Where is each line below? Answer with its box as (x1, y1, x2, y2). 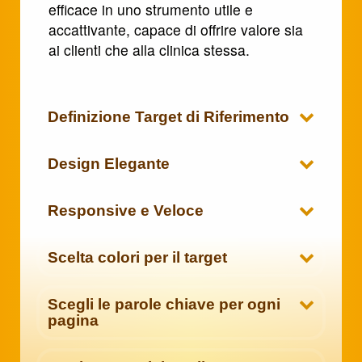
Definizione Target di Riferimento (48, 108, 289, 126)
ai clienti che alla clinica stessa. (48, 40, 250, 61)
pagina (48, 312, 99, 330)
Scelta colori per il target (48, 249, 227, 267)
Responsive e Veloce (48, 202, 204, 220)
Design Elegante (48, 155, 170, 173)
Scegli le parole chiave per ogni (48, 296, 280, 314)
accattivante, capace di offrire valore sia (48, 19, 303, 40)
